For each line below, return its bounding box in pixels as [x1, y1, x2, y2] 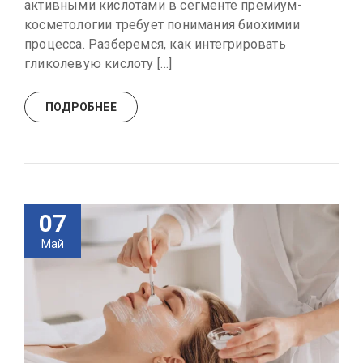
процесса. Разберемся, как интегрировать [24, 36, 286, 53]
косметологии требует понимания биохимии [24, 17, 300, 33]
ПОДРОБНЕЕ [45, 100, 117, 114]
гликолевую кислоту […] [24, 56, 173, 72]
